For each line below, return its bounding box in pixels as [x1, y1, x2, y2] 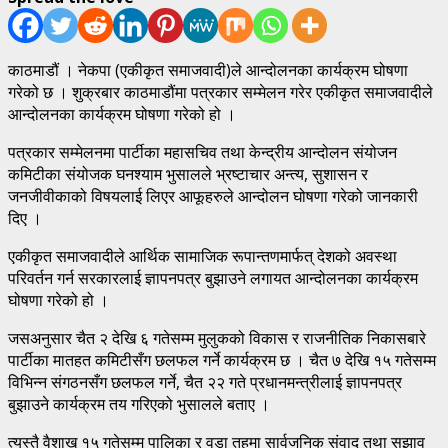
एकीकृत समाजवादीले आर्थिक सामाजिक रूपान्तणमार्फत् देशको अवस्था [8, 244, 397, 267]
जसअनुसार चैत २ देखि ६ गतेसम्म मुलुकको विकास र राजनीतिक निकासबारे [8, 326, 426, 349]
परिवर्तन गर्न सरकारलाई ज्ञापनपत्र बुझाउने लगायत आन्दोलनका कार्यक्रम [8, 266, 418, 289]
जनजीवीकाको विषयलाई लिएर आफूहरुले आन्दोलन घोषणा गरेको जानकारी [8, 184, 418, 207]
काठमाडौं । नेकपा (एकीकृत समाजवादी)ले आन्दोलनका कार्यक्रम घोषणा [8, 58, 408, 81]
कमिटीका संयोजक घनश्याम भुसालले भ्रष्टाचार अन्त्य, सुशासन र [8, 162, 368, 185]
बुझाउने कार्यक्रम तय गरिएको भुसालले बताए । [8, 392, 270, 415]
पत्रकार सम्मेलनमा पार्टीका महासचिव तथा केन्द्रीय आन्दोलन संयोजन [8, 140, 397, 163]
